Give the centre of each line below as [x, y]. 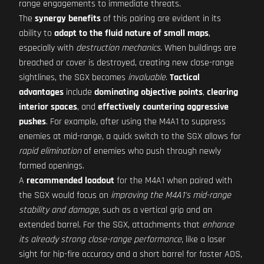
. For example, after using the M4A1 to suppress [136, 122]
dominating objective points [148, 92]
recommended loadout [70, 181]
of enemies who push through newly [151, 151]
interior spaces [48, 107]
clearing [222, 92]
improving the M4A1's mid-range [171, 195]
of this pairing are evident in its [161, 19]
